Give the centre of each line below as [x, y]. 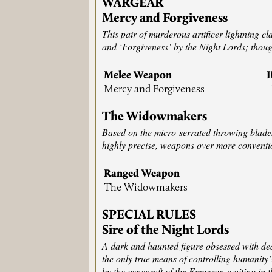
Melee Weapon [138, 76]
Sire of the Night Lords [166, 231]
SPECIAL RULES [149, 216]
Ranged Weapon [142, 174]
